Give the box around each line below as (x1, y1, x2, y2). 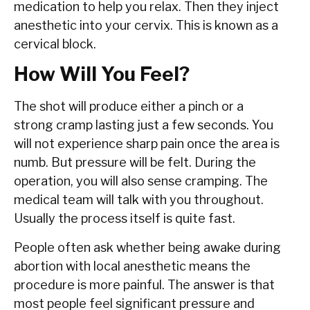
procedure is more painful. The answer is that (14, 277, 275, 292)
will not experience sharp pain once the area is (14, 136, 280, 152)
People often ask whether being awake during (14, 239, 281, 255)
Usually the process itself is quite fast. (14, 211, 235, 226)
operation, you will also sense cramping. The (14, 174, 268, 189)
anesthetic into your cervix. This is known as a (14, 17, 278, 33)
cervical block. (14, 36, 96, 51)
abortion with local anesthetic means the (14, 258, 250, 273)
